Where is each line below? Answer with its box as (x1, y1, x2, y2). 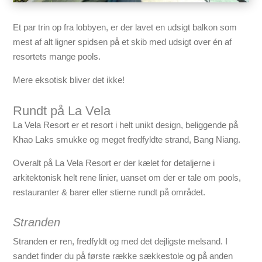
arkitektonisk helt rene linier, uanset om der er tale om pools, (13, 173, 242, 183)
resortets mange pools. (13, 51, 101, 62)
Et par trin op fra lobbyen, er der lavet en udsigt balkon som (13, 22, 237, 33)
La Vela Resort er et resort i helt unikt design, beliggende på (13, 120, 239, 130)
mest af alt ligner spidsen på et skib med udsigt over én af (13, 37, 232, 47)
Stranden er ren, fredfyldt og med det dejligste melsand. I (13, 236, 228, 247)
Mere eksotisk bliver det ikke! (13, 75, 125, 85)
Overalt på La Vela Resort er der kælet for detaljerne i (13, 158, 215, 168)
